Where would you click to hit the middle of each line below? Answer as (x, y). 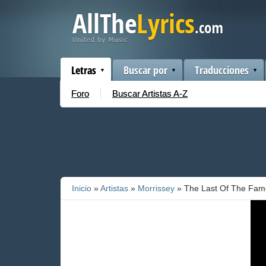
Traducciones (222, 70)
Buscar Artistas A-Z (150, 94)
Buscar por (145, 70)
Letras (84, 70)
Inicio (82, 188)
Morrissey (156, 188)
